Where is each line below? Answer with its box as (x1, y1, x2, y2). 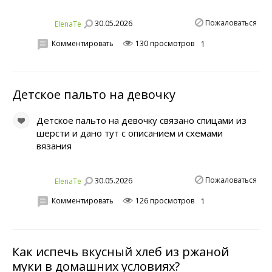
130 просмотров (134, 38, 194, 49)
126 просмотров (134, 195, 194, 206)
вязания (36, 140, 72, 152)
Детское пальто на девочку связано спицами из (36, 114, 246, 127)
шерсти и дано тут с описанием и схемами (36, 127, 223, 140)
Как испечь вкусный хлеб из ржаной (12, 243, 229, 260)
